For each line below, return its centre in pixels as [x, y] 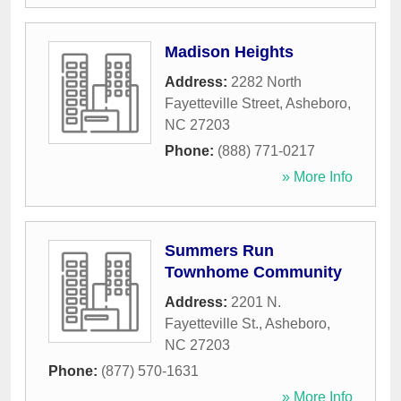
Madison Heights [229, 52]
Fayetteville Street [222, 104]
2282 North [266, 82]
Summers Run [219, 251]
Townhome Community [253, 273]
